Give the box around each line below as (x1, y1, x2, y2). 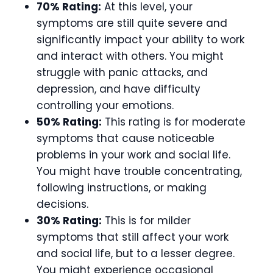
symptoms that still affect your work (37, 229, 229, 244)
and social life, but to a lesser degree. (37, 246, 235, 261)
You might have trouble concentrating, (37, 163, 242, 179)
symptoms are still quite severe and (37, 15, 227, 30)
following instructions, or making (37, 180, 207, 195)
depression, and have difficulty (37, 81, 200, 96)
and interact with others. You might (37, 48, 224, 63)
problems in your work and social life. (37, 147, 230, 162)
